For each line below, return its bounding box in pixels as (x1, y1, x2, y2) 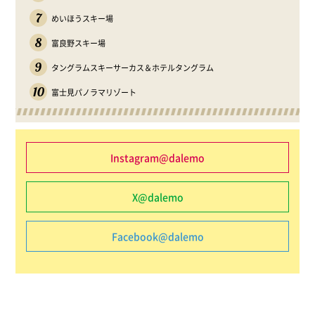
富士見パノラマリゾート (51, 86, 137, 98)
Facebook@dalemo (111, 229, 204, 243)
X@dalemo (131, 189, 184, 204)
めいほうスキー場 (51, 12, 114, 25)
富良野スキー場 (51, 37, 106, 49)
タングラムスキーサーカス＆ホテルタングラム (51, 61, 214, 74)
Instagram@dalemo (110, 150, 205, 165)
